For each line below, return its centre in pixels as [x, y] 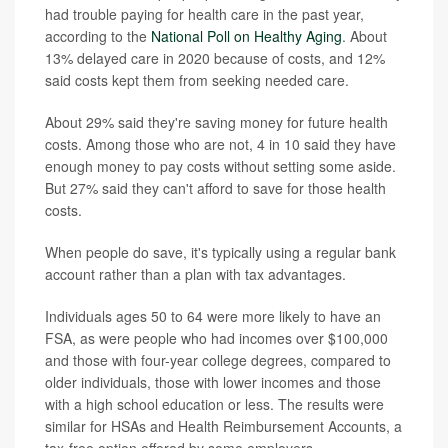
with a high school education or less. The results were [214, 404]
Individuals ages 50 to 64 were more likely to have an [213, 316]
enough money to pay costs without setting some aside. [220, 166]
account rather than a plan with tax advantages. [195, 274]
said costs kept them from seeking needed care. [197, 80]
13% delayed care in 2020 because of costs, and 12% [215, 58]
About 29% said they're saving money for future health [216, 122]
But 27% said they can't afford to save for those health [215, 188]
